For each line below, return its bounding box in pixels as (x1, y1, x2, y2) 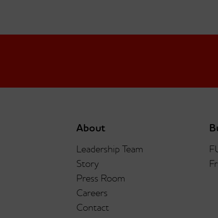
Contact (76, 203, 109, 213)
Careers (76, 189, 108, 199)
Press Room (76, 174, 125, 184)
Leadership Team (76, 145, 143, 155)
